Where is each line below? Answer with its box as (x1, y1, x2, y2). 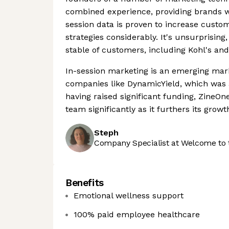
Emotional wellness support (74, 191, 184, 200)
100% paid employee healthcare (74, 210, 200, 219)
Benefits (65, 177, 104, 189)
